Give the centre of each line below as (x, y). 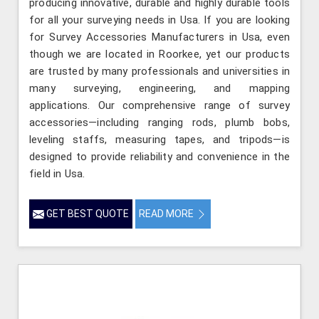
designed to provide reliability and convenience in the (159, 157)
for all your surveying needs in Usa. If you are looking (159, 20)
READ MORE (167, 214)
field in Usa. (57, 174)
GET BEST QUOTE (87, 214)
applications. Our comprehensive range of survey (159, 106)
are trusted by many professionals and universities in (159, 72)
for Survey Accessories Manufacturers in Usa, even (159, 37)
